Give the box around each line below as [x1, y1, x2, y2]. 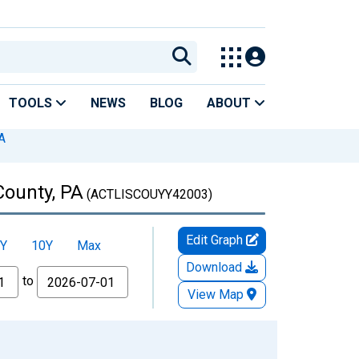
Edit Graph [185, 232, 246, 248]
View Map [188, 286, 244, 302]
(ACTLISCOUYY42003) [83, 186, 212, 202]
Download [186, 259, 245, 275]
